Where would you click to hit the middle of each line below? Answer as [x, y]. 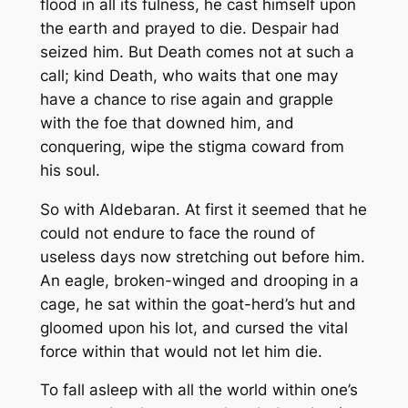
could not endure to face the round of [177, 233]
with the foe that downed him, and [167, 122]
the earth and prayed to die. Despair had [189, 28]
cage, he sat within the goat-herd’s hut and [198, 304]
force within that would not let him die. [181, 351]
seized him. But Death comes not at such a [197, 51]
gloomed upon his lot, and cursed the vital [194, 327]
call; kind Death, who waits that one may [189, 75]
